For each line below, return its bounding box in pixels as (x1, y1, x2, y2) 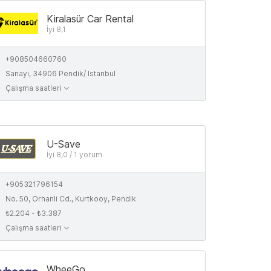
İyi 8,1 (47, 25, 66, 34)
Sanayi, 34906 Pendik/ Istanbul (5, 69, 116, 78)
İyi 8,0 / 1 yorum (47, 150, 102, 159)
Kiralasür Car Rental (47, 13, 134, 25)
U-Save (47, 138, 80, 150)
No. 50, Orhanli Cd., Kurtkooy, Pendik (5, 194, 136, 203)
